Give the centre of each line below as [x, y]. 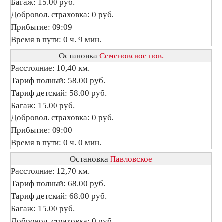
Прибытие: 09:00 [42, 130]
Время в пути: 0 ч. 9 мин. [56, 39]
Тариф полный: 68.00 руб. [58, 184]
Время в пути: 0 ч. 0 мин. [56, 142]
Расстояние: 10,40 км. [50, 68]
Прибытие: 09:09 [42, 27]
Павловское [131, 159]
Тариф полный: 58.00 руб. [58, 81]
